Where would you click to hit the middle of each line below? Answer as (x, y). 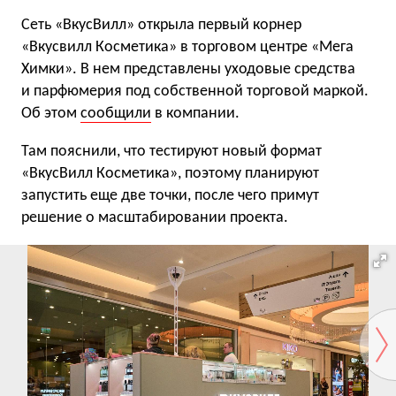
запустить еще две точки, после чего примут (170, 196)
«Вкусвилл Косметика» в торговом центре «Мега (187, 47)
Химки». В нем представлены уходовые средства (188, 69)
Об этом (51, 114)
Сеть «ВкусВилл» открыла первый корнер (161, 25)
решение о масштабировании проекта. (155, 218)
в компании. (195, 114)
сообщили (116, 114)
